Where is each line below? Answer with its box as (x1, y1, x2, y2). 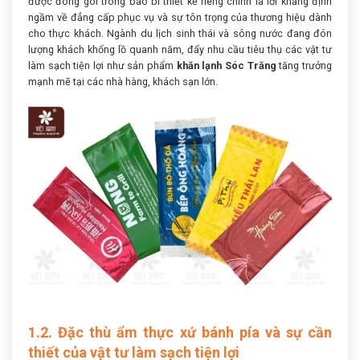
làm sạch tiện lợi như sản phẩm (28, 59, 177, 72)
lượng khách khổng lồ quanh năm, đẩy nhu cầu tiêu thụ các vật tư (28, 43, 332, 56)
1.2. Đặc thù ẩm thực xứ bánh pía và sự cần (28, 323, 332, 341)
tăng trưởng (276, 59, 333, 72)
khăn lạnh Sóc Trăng (176, 59, 276, 72)
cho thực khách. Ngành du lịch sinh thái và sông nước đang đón (28, 27, 332, 40)
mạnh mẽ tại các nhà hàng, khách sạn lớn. (28, 76, 218, 88)
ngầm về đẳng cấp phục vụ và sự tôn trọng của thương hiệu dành (28, 11, 332, 24)
